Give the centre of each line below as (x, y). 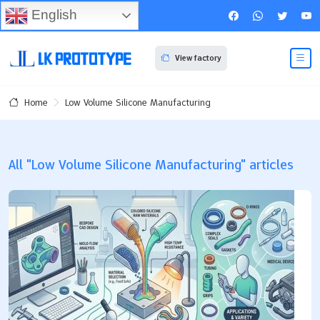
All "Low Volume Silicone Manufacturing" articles (151, 164)
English (52, 14)
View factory (198, 58)
